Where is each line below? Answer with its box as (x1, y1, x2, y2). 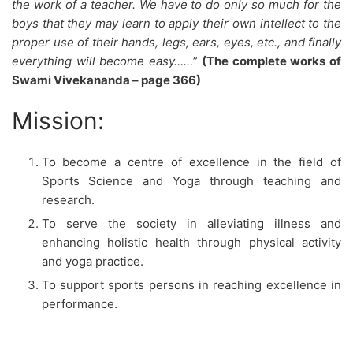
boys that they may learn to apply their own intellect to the (12, 16, 341, 32)
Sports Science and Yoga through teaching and (41, 173, 341, 188)
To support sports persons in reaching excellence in (41, 277, 341, 292)
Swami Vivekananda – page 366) (12, 72, 201, 88)
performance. (41, 295, 117, 311)
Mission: (12, 106, 104, 136)
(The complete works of (202, 54, 342, 69)
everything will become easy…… (12, 54, 193, 69)
